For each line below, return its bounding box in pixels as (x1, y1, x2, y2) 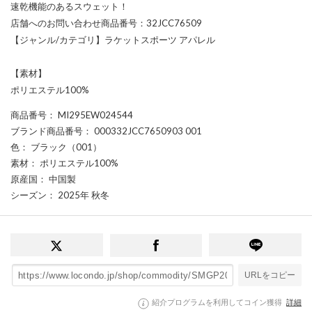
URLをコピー (244, 270, 295, 281)
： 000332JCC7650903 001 (83, 125, 202, 136)
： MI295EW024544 (47, 109, 133, 120)
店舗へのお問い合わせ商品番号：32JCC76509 (10, 17, 202, 29)
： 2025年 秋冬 (47, 189, 109, 201)
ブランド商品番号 (10, 125, 83, 136)
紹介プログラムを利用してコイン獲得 (152, 297, 283, 307)
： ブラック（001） (19, 141, 102, 153)
